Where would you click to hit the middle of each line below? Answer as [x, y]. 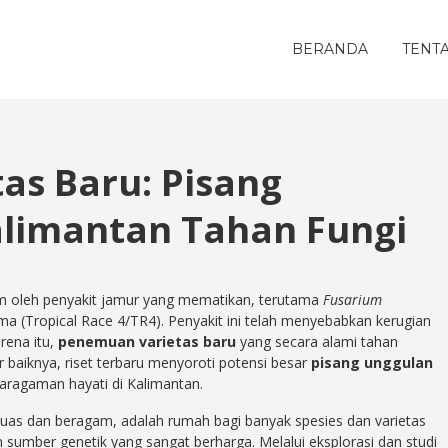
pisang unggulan [372, 363]
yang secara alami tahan [317, 342]
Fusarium [352, 300]
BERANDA [330, 49]
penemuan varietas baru [147, 342]
